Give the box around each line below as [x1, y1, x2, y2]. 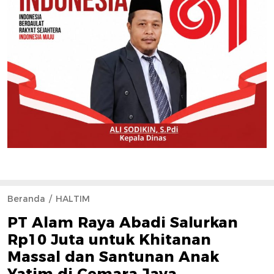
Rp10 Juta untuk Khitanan [7, 230, 211, 248]
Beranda [7, 193, 45, 204]
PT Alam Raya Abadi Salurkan [7, 213, 238, 231]
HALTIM [56, 193, 90, 204]
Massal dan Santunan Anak [7, 247, 219, 265]
